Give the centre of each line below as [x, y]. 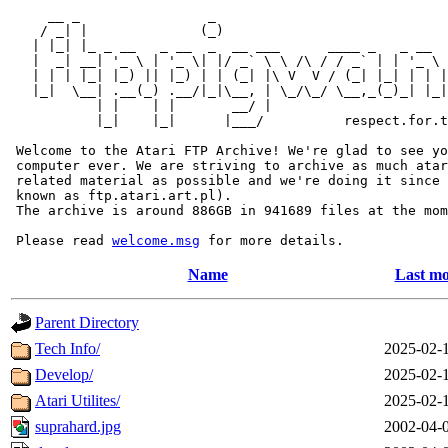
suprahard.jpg [78, 426]
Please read [60, 240]
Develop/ [64, 374]
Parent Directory [87, 322]
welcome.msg [156, 240]
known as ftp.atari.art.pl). [120, 195]
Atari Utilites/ [77, 400]
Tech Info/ [67, 348]
